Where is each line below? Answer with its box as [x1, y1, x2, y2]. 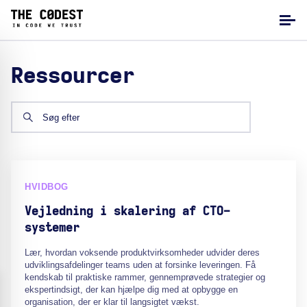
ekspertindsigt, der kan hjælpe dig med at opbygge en [25, 284, 238, 295]
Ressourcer [11, 65, 134, 87]
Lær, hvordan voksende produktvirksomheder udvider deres [25, 247, 260, 258]
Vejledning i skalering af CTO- [25, 206, 230, 218]
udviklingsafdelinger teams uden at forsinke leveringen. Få [25, 260, 256, 270]
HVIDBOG [25, 182, 69, 192]
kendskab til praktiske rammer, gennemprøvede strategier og [25, 272, 265, 282]
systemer [25, 222, 79, 234]
